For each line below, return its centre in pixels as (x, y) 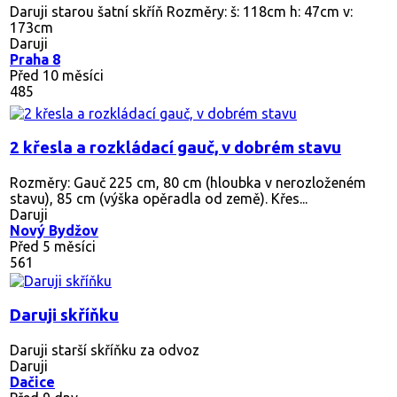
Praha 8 (35, 59)
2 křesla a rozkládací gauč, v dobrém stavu (175, 147)
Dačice (32, 381)
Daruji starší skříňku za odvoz (105, 350)
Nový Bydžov (54, 230)
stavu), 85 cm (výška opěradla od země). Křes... (159, 198)
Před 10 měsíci (57, 75)
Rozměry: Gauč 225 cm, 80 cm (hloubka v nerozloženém (188, 182)
